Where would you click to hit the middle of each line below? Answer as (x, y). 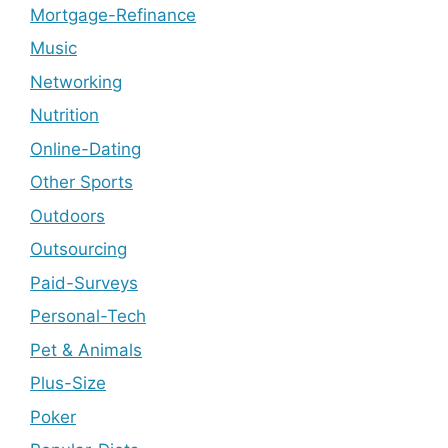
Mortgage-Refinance (113, 14)
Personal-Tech (88, 316)
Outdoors (67, 215)
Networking (76, 81)
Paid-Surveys (84, 282)
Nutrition (64, 115)
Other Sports (81, 182)
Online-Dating (85, 148)
